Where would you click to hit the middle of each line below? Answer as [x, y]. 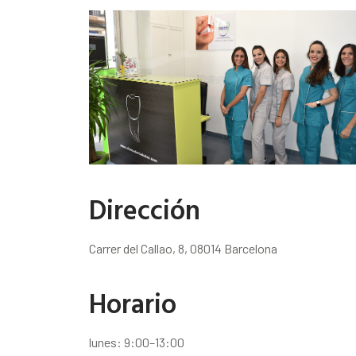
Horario [133, 303]
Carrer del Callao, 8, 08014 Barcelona [183, 248]
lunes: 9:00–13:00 [137, 342]
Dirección [145, 209]
